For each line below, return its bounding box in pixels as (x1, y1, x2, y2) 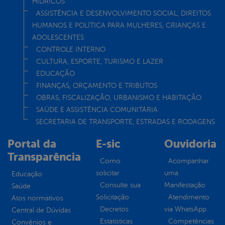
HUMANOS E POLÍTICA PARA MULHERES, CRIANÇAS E (32, 21, 206, 29)
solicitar (96, 169, 120, 177)
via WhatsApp (164, 205, 206, 213)
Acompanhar (168, 157, 209, 165)
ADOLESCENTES (32, 33, 84, 41)
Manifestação (164, 181, 205, 189)
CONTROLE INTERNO (36, 45, 105, 53)
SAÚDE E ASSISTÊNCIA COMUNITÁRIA (36, 105, 158, 114)
